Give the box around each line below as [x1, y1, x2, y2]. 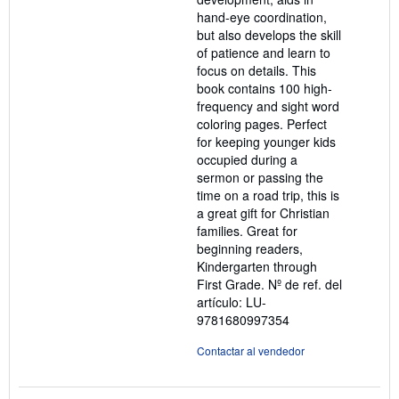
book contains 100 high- [197, 79, 332, 97]
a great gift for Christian [197, 204, 330, 222]
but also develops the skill [197, 26, 341, 44]
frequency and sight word [197, 97, 339, 115]
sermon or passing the [197, 168, 323, 186]
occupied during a [197, 151, 297, 168]
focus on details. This [197, 61, 316, 79]
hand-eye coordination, [197, 8, 327, 26]
